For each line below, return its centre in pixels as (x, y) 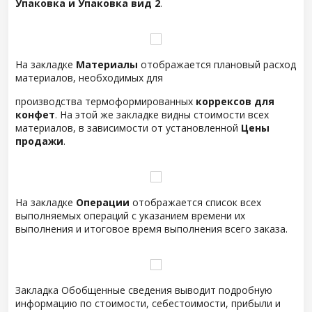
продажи (39, 141)
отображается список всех (195, 202)
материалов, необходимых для (89, 78)
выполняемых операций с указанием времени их (130, 216)
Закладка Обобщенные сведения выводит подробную (144, 290)
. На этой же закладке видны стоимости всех (162, 115)
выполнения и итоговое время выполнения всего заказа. (151, 229)
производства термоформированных (106, 101)
